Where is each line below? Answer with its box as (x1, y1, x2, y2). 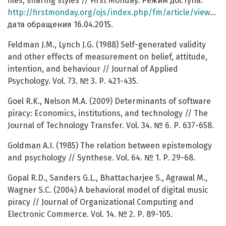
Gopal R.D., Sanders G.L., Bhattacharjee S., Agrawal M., (8, 173, 207, 183)
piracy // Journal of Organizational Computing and (8, 197, 194, 207)
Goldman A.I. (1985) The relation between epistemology (8, 141, 212, 151)
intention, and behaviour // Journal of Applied (8, 64, 178, 74)
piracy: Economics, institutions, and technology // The (8, 108, 208, 119)
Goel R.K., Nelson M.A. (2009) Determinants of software (8, 96, 211, 106)
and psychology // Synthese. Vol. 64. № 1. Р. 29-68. (8, 153, 195, 163)
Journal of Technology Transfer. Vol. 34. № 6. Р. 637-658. (8, 121, 214, 131)
